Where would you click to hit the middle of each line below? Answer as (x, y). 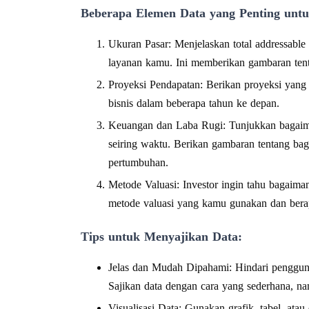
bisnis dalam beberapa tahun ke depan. (194, 103)
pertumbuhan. (138, 162)
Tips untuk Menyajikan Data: (161, 236)
